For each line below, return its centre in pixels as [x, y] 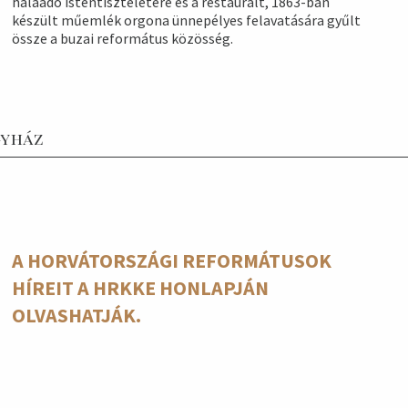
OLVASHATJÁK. [76, 316]
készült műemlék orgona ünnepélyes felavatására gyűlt [186, 20]
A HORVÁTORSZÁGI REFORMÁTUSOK [171, 261]
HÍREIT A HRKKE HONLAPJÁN [140, 288]
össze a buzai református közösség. [122, 38]
